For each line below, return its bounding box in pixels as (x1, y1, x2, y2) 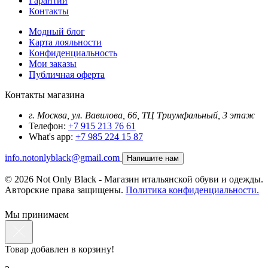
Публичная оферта (29, 69, 105, 80)
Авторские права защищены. (5, 185, 126, 196)
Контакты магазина (5, 90, 84, 100)
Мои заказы (29, 59, 77, 69)
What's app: (29, 132, 73, 142)
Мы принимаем (5, 209, 69, 220)
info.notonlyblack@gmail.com (5, 153, 122, 163)
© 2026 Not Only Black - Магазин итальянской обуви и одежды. (5, 174, 263, 185)
